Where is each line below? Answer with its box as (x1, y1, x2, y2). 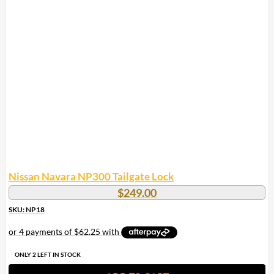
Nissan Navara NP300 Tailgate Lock (9, 169, 174, 183)
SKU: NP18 (9, 204, 45, 214)
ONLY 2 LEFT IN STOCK (15, 250, 81, 258)
